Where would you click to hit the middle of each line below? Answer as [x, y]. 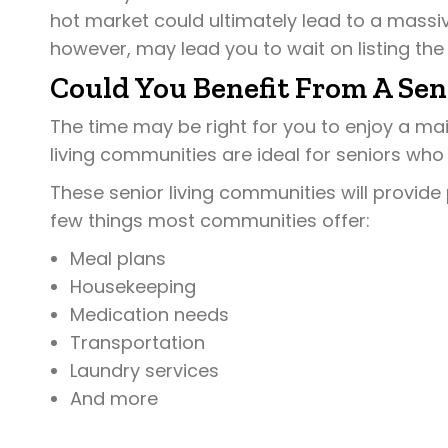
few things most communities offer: [210, 221]
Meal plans [118, 259]
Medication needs [149, 315]
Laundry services [144, 371]
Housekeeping [133, 287]
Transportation [137, 343]
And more [114, 399]
